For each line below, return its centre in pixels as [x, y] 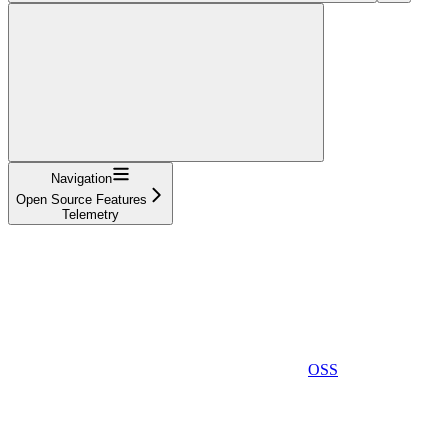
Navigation [81, 178]
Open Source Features [81, 199]
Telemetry [90, 214]
